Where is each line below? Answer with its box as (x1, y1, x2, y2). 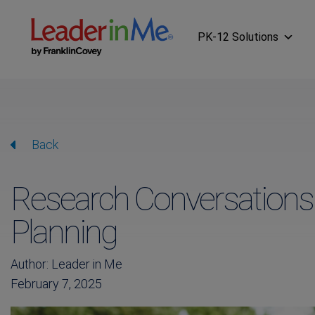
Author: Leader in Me (10, 257, 122, 271)
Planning (10, 212, 117, 251)
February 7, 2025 (10, 276, 102, 291)
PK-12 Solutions (198, 30, 278, 44)
